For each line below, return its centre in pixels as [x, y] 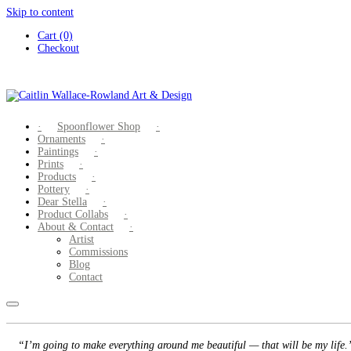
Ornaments [62, 139]
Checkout [58, 48]
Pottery [54, 189]
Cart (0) [55, 36]
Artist [81, 239]
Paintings [58, 152]
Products [57, 177]
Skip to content [40, 12]
